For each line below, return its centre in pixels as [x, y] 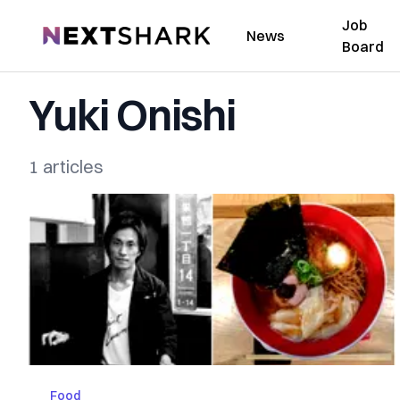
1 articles [66, 167]
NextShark [75, 33]
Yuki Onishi [132, 115]
